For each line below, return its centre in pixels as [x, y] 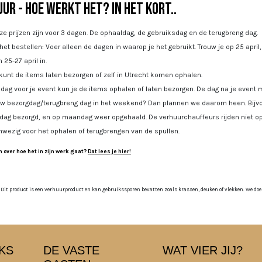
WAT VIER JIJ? [203, 250]
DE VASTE [71, 250]
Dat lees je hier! [109, 151]
